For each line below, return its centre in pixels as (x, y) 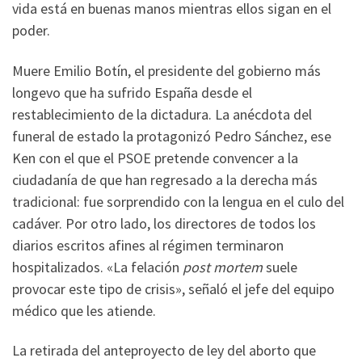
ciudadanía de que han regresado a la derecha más (165, 179)
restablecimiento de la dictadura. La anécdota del (162, 114)
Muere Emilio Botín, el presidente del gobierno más (166, 70)
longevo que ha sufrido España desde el (132, 92)
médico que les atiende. (84, 310)
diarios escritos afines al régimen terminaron (148, 245)
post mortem (221, 267)
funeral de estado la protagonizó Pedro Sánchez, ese (172, 136)
